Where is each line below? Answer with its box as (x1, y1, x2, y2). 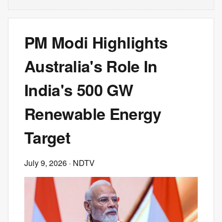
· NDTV (67, 157, 95, 168)
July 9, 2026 (24, 157, 67, 168)
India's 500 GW (24, 78, 133, 101)
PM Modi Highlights (24, 31, 168, 54)
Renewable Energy (24, 102, 162, 125)
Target (24, 126, 71, 149)
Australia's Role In (24, 55, 158, 77)
